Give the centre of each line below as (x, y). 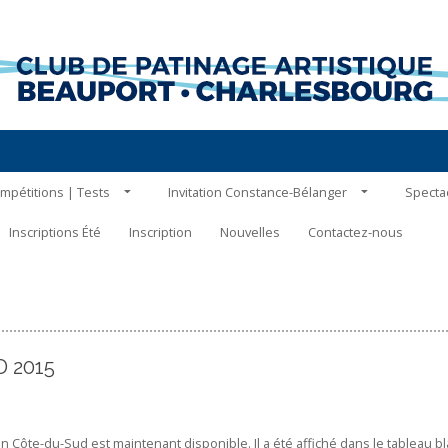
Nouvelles (250, 231)
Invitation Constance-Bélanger (257, 191)
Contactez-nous (355, 231)
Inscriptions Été (55, 231)
